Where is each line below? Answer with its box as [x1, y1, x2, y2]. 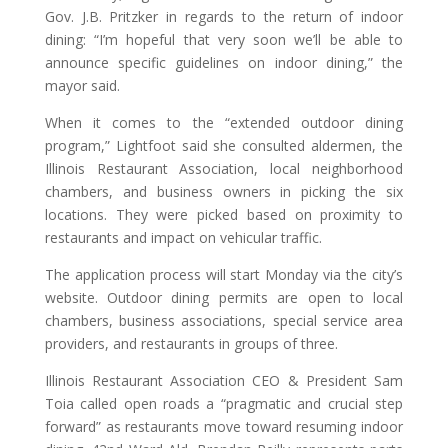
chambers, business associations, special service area [44, 310, 404, 330]
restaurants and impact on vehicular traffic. [44, 227, 322, 247]
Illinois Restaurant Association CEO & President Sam [44, 370, 404, 390]
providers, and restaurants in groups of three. [44, 333, 338, 353]
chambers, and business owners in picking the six [44, 181, 404, 201]
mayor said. [44, 75, 120, 95]
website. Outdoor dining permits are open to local [44, 287, 404, 307]
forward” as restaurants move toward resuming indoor [44, 416, 404, 436]
